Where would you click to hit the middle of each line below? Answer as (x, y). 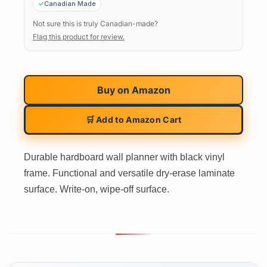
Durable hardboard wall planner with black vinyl (124, 157)
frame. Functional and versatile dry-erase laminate (129, 173)
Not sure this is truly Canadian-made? (95, 23)
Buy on (114, 90)
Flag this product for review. (79, 36)
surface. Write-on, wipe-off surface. (97, 189)
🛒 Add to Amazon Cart (133, 119)
